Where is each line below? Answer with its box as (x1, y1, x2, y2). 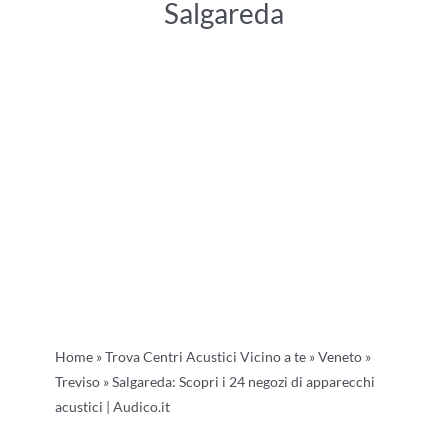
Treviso (54, 373, 100, 391)
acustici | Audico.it (54, 398, 170, 416)
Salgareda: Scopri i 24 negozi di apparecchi (111, 373, 375, 391)
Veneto (317, 348, 362, 366)
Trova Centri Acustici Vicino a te (104, 348, 306, 366)
